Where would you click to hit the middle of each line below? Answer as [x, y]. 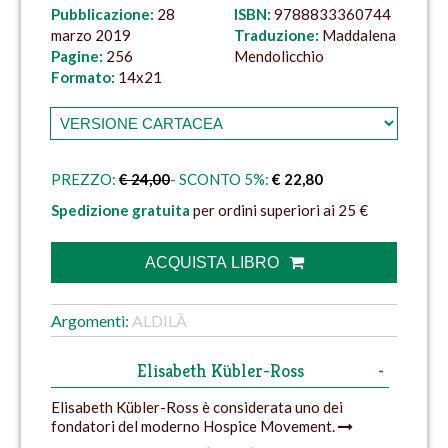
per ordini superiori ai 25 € [279, 210]
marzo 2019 [91, 35]
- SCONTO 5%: [219, 179]
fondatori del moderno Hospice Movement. [194, 426]
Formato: [83, 77]
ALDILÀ [159, 321]
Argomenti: [91, 321]
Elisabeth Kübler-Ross [220, 371]
